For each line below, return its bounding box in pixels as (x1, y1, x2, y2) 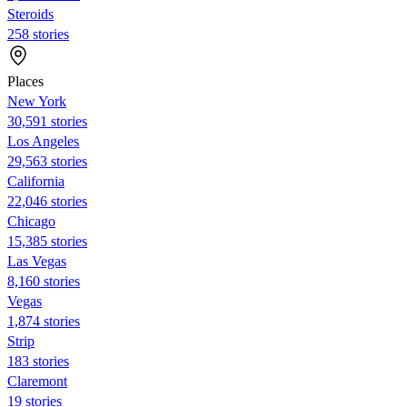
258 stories (7, 25, 69, 42)
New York (7, 93, 66, 109)
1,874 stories (7, 313, 80, 329)
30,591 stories (7, 113, 87, 129)
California (7, 173, 65, 189)
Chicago (7, 213, 55, 229)
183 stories (7, 352, 69, 369)
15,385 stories (7, 233, 87, 249)
